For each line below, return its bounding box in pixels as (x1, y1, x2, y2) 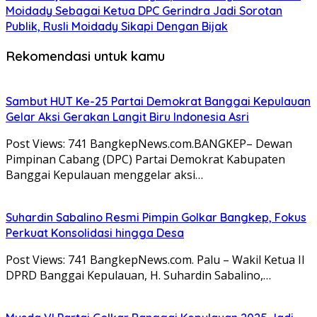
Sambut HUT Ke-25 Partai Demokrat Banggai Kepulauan (6, 93, 311, 108)
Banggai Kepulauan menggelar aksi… (6, 166, 203, 183)
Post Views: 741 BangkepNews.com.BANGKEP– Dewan (6, 135, 292, 151)
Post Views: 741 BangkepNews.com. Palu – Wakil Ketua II (6, 251, 305, 267)
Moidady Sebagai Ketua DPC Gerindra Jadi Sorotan (6, 4, 282, 18)
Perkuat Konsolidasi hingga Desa (6, 225, 184, 240)
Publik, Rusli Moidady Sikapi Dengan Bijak (6, 19, 228, 34)
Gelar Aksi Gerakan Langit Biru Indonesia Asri (6, 109, 249, 124)
